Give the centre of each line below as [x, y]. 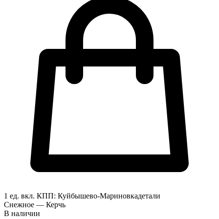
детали [149, 196]
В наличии [22, 213]
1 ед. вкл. [20, 196]
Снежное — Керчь [35, 204]
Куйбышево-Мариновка [97, 196]
